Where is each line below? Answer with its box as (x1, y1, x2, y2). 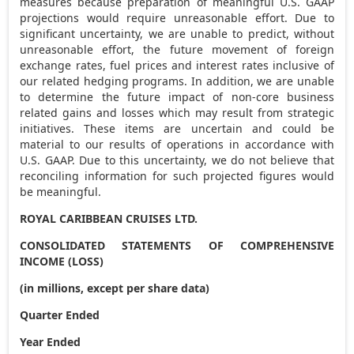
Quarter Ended (20, 307, 100, 322)
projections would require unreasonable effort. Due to (20, 9, 334, 25)
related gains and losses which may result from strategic (20, 104, 334, 120)
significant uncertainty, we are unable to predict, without (20, 25, 334, 41)
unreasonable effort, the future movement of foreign (20, 41, 334, 57)
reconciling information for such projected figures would (20, 168, 334, 183)
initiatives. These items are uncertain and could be (20, 120, 334, 136)
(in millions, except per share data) (20, 280, 210, 296)
